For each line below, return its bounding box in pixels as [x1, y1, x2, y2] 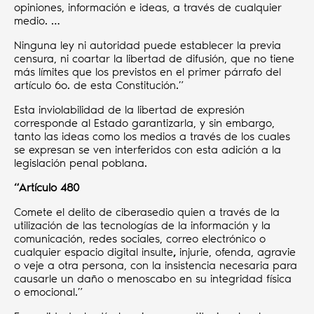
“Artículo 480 [14, 181, 79, 195]
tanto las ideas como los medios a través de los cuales [14, 130, 290, 144]
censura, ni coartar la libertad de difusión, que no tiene [14, 52, 294, 66]
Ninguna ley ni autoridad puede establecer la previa [14, 39, 281, 53]
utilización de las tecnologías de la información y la [14, 219, 271, 233]
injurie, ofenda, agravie [179, 245, 296, 259]
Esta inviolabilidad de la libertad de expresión [14, 103, 245, 117]
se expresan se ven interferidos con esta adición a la [14, 143, 281, 157]
